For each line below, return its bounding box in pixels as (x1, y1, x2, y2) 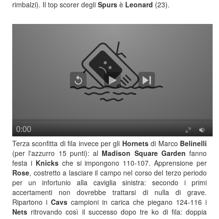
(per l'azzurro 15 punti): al (12, 148, 102, 158)
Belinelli (180, 138, 207, 148)
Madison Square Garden (102, 148, 189, 158)
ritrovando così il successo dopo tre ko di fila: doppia (31, 206, 207, 217)
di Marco (148, 138, 180, 148)
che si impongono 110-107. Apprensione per (62, 157, 207, 168)
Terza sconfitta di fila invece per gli (12, 138, 122, 148)
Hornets (122, 138, 149, 148)
